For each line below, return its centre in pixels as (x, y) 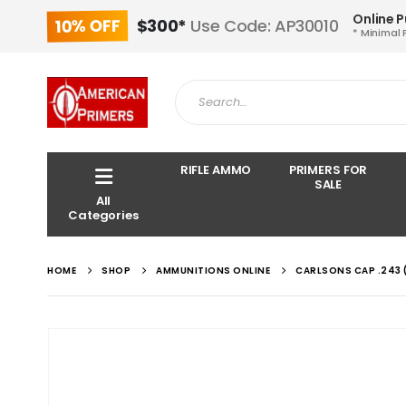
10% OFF (87, 26)
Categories (103, 215)
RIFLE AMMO (216, 170)
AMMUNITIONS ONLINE (213, 271)
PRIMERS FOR (328, 170)
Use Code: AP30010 (262, 26)
